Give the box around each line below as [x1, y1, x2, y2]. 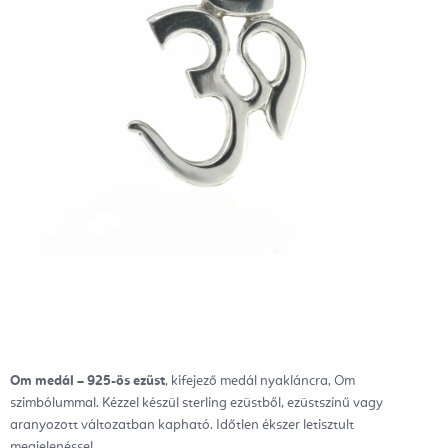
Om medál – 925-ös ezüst [10, 373, 165, 388]
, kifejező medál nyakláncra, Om [165, 373, 355, 388]
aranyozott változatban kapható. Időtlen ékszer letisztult [10, 417, 354, 432]
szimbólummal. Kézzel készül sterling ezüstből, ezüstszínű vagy [10, 395, 383, 410]
